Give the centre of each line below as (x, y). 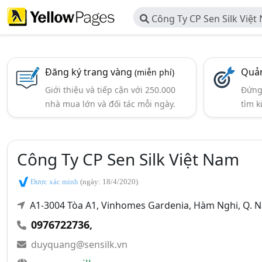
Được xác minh (54, 182)
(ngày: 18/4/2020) (109, 182)
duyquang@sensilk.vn (79, 244)
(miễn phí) (154, 72)
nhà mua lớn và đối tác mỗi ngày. (110, 104)
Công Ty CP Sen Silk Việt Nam (128, 159)
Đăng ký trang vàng (90, 72)
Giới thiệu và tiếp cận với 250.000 (110, 90)
